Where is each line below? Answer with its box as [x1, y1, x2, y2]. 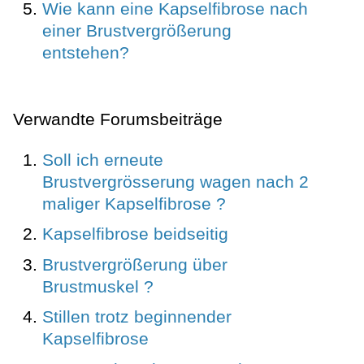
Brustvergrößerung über [42, 254, 227, 274]
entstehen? [42, 42, 129, 62]
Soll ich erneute [42, 149, 163, 169]
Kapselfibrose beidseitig [42, 224, 228, 244]
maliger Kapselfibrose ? [42, 193, 226, 213]
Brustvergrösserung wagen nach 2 [42, 171, 309, 191]
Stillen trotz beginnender [42, 307, 232, 327]
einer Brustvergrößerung [42, 20, 232, 40]
